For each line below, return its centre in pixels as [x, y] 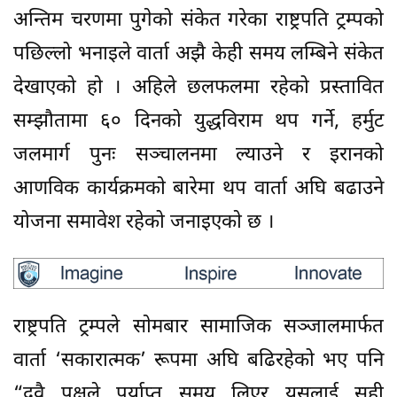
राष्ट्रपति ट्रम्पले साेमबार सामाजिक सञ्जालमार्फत [198, 327]
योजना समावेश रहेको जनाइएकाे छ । [144, 223]
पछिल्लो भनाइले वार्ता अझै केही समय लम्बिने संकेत [198, 55]
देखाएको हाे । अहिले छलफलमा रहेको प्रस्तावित [198, 89]
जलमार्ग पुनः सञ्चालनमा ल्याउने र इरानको [198, 156]
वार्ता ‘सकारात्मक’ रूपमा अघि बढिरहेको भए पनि [198, 361]
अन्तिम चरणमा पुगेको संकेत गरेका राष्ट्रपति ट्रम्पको [198, 21]
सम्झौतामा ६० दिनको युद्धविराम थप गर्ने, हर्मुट [198, 122]
